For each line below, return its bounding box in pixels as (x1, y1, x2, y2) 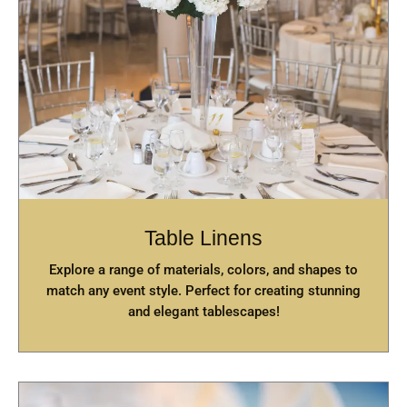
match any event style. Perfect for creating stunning (46, 283, 361, 299)
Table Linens (144, 226, 263, 250)
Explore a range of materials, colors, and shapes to (49, 262, 358, 278)
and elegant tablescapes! (127, 303, 280, 320)
